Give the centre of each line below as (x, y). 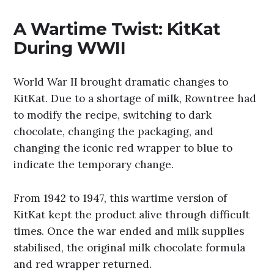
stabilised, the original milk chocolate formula (130, 247)
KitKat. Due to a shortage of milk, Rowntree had (135, 99)
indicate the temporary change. (94, 165)
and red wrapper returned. (83, 264)
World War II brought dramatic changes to (121, 82)
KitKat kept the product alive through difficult (132, 214)
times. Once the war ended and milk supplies (129, 231)
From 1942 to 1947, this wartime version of (120, 198)
